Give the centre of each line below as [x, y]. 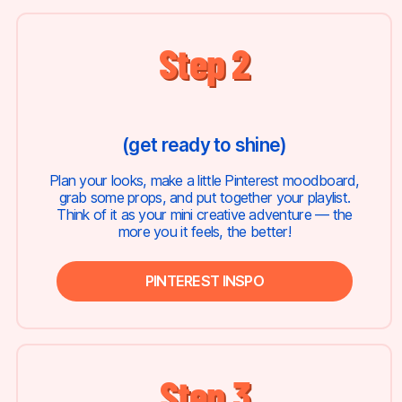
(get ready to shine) [205, 145]
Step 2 [205, 63]
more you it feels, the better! [204, 231]
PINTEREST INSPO [204, 280]
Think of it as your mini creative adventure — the [205, 214]
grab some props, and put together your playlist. [205, 197]
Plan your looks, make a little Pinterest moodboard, [205, 180]
